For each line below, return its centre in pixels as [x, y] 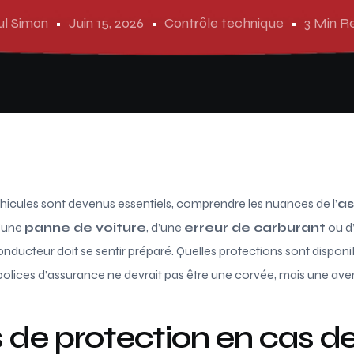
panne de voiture [85, 227]
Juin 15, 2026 [106, 23]
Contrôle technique [224, 23]
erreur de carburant [255, 227]
